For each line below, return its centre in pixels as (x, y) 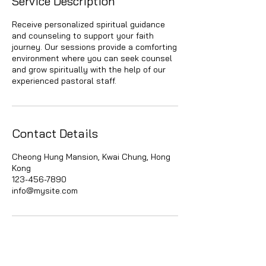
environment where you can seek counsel (92, 58)
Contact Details (55, 133)
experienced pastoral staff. (64, 81)
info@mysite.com (45, 191)
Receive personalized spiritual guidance (88, 24)
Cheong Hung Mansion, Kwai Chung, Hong (91, 157)
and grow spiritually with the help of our (89, 69)
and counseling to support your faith (83, 36)
